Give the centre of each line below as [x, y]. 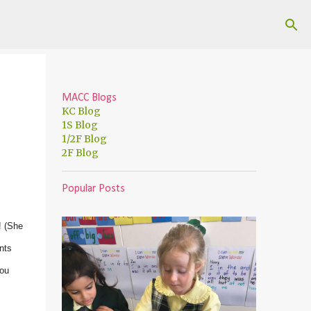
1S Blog [79, 125]
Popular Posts [93, 189]
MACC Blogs [89, 98]
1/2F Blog [84, 139]
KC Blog [81, 111]
